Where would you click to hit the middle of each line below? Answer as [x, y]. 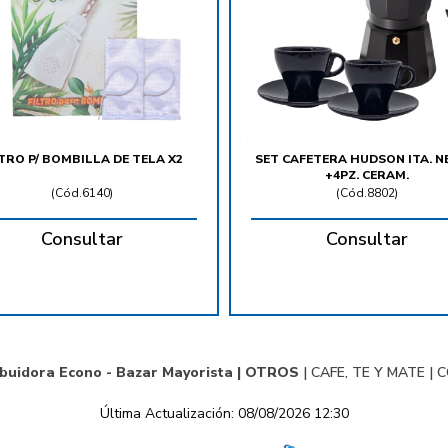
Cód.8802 [367, 193]
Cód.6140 [82, 193]
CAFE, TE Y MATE [368, 373]
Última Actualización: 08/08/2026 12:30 [224, 414]
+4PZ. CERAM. [366, 175]
